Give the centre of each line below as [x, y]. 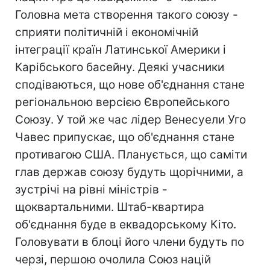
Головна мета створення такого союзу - [127, 15]
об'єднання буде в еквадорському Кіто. [126, 224]
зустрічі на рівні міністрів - [91, 190]
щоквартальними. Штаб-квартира [110, 207]
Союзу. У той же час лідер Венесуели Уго [130, 120]
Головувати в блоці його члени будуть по [130, 242]
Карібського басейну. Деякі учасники [120, 67]
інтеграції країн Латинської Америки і [121, 50]
